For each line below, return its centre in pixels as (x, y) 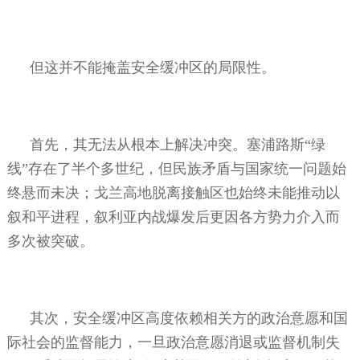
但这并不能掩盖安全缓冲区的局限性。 (152, 67)
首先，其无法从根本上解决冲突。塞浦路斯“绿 (177, 144)
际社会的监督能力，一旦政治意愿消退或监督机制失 (173, 342)
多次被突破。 (50, 241)
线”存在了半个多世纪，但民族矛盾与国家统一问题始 (176, 168)
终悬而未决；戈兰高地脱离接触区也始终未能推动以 (173, 192)
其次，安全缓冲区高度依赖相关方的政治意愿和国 (188, 318)
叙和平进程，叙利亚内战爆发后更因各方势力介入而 (173, 217)
